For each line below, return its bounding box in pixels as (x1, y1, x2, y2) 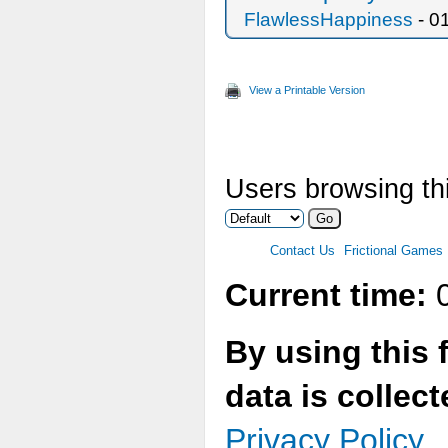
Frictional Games (344, 243, 443, 258)
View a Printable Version (249, 84, 365, 96)
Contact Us (270, 243, 335, 258)
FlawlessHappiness (244, 9, 413, 30)
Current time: (225, 277, 427, 313)
